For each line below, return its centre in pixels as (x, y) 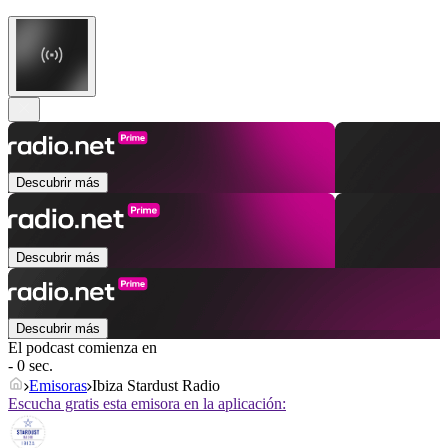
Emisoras (58, 386)
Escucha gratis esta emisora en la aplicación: (147, 404)
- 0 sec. (30, 366)
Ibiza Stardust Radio (156, 386)
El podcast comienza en (82, 348)
